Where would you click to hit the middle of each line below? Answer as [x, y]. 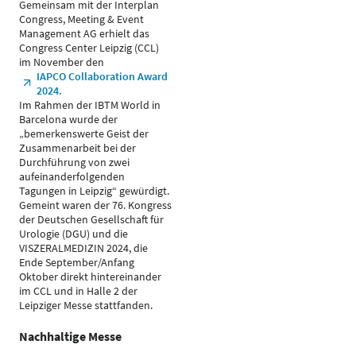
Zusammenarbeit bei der [77, 148]
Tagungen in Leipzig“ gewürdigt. [94, 191]
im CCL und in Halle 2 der [78, 291]
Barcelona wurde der [68, 119]
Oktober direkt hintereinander [90, 277]
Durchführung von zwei [74, 162]
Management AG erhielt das [84, 33]
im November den [62, 62]
